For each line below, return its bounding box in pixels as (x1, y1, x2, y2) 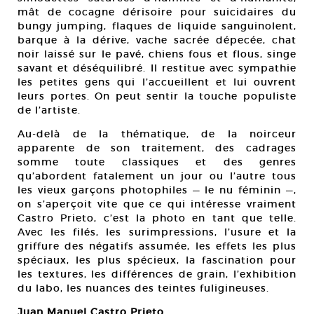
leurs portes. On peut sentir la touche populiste (18, 90, 296, 102)
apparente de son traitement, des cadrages (18, 142, 296, 154)
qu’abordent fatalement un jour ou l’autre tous (18, 170, 296, 182)
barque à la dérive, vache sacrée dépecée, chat (18, 34, 296, 46)
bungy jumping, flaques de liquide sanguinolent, (18, 20, 296, 32)
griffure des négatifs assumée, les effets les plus (18, 240, 296, 252)
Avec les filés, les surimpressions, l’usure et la (18, 226, 296, 238)
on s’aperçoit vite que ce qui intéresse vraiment (18, 198, 296, 210)
